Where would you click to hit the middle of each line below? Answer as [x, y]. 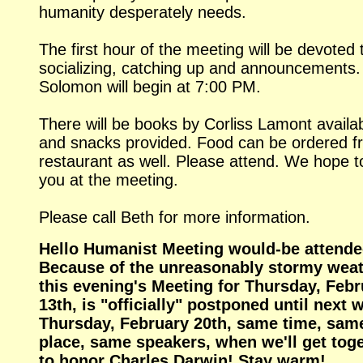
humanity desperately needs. [143, 12]
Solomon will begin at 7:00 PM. [150, 86]
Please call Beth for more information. [175, 217]
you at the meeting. [109, 179]
